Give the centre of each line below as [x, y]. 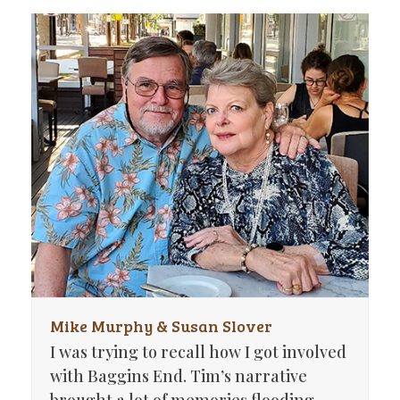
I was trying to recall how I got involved [198, 352]
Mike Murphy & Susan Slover [161, 326]
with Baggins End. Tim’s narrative [178, 376]
